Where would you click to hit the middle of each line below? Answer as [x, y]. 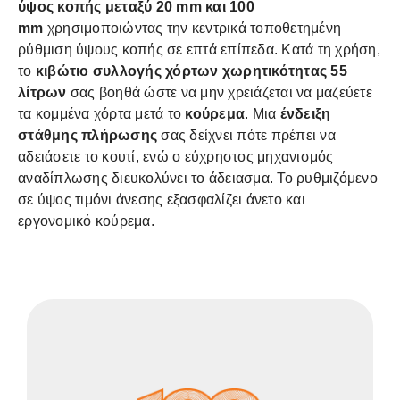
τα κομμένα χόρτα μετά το [100, 114]
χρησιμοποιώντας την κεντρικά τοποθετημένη [194, 28]
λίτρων [42, 92]
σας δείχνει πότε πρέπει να [248, 135]
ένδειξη [305, 114]
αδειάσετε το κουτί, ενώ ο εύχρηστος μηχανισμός [176, 157]
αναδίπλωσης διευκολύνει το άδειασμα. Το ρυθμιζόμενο [198, 178]
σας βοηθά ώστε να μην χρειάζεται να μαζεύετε [221, 92]
